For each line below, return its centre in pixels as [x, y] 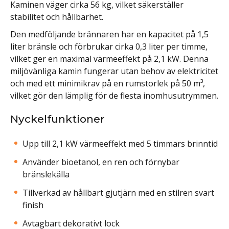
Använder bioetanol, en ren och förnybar [101, 162]
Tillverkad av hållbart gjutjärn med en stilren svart [118, 192]
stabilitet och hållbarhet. [57, 17]
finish [33, 205]
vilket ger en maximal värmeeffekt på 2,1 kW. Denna [109, 59]
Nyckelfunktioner [58, 119]
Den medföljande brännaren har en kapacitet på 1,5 [109, 34]
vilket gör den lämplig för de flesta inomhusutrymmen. [114, 95]
